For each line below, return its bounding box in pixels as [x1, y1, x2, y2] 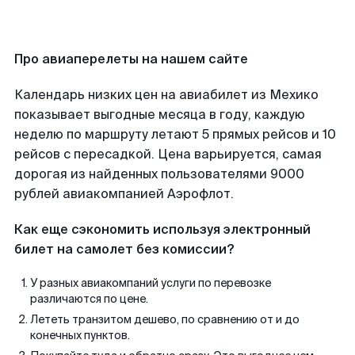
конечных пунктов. [30, 328, 130, 342]
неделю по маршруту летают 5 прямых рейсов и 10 [14, 126, 336, 143]
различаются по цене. [30, 292, 148, 306]
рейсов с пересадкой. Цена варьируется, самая [14, 146, 322, 162]
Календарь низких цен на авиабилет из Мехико [14, 86, 319, 103]
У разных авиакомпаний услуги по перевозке [30, 276, 271, 290]
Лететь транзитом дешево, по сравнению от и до [30, 312, 300, 326]
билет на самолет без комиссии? [14, 241, 234, 258]
